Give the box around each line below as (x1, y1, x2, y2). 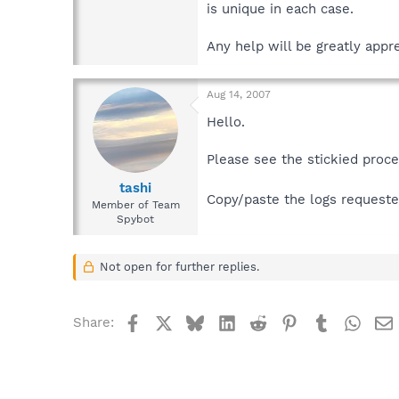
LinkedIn (234, 313, 290, 330)
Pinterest (297, 313, 357, 330)
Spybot (117, 213, 154, 226)
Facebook (140, 313, 202, 330)
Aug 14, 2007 (207, 87, 271, 101)
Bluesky (203, 313, 256, 330)
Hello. (207, 113, 245, 130)
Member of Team (91, 199, 180, 212)
